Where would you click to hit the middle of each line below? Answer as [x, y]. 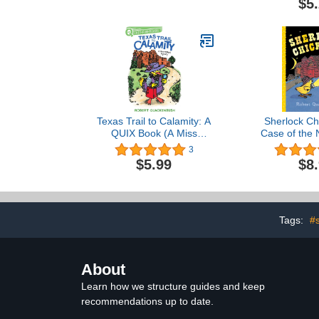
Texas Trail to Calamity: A [154, 121]
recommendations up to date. [147, 301]
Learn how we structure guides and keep [173, 286]
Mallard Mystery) [154, 146]
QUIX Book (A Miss [154, 134]
